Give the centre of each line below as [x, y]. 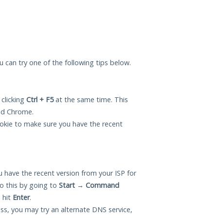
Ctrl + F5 [40, 100]
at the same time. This [91, 100]
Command [102, 185]
